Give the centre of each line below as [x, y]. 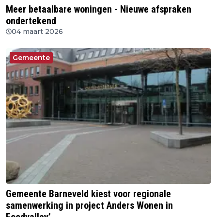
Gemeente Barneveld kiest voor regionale [88, 194]
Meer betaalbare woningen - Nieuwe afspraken [99, 9]
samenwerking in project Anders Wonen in [89, 206]
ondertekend [31, 21]
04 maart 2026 [37, 31]
